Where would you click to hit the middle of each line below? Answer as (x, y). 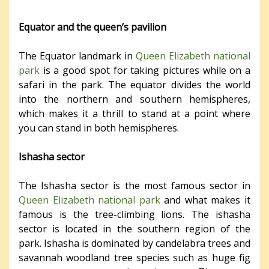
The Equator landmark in (77, 56)
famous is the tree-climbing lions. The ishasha (134, 214)
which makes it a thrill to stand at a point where (134, 113)
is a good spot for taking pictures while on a (145, 70)
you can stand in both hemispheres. (99, 128)
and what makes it (205, 200)
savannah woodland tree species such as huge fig (134, 257)
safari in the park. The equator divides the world (134, 84)
